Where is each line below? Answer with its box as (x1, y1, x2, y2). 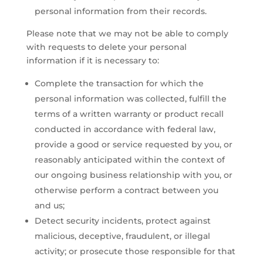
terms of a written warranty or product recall (34, 108, 224, 119)
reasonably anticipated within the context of (34, 154, 225, 165)
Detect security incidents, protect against (34, 215, 211, 226)
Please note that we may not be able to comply (26, 28, 228, 39)
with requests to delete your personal (26, 41, 187, 52)
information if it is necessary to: (26, 55, 159, 66)
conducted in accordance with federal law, (34, 123, 215, 134)
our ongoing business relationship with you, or (34, 169, 232, 180)
